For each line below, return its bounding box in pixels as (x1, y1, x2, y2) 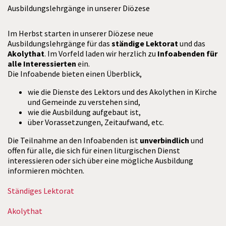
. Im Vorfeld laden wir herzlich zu (44, 48, 157, 59)
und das (178, 38, 205, 48)
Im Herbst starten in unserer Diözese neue (8, 28, 153, 38)
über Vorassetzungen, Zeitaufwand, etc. (28, 117, 164, 127)
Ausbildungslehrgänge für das (8, 38, 111, 48)
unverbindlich (140, 135, 189, 145)
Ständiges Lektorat (8, 186, 74, 196)
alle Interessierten (8, 59, 76, 69)
